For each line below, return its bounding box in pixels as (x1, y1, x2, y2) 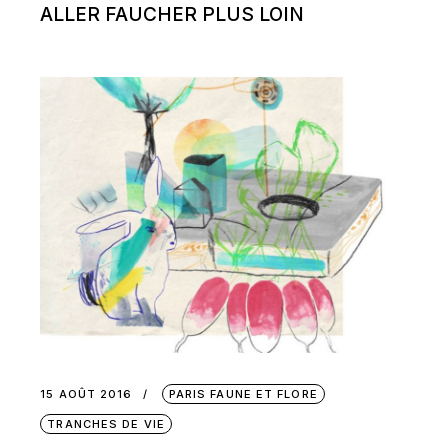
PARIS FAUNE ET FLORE (168, 386, 318, 401)
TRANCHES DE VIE (47, 416, 165, 431)
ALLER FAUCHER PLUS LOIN (40, 3, 305, 26)
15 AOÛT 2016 (40, 386, 133, 401)
